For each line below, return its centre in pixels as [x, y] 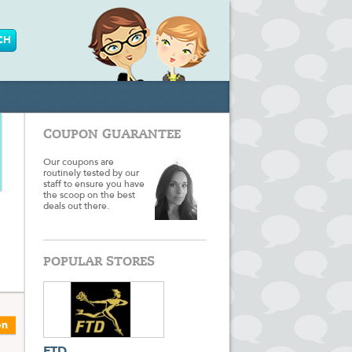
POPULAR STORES [99, 261]
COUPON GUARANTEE [112, 134]
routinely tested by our [91, 174]
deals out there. [76, 207]
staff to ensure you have [94, 185]
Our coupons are [79, 163]
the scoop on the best [89, 196]
